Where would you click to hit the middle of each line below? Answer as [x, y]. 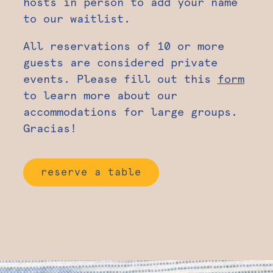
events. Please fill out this [120, 79]
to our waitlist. [80, 18]
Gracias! [50, 128]
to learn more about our [100, 95]
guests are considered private [120, 62]
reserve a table [91, 172]
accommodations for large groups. [130, 112]
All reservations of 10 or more [123, 46]
